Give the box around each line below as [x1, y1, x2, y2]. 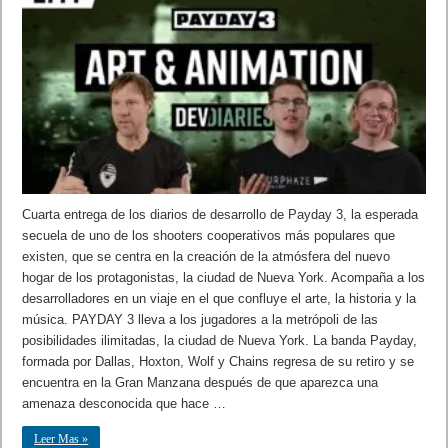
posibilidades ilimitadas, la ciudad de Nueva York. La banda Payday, [22, 333, 418, 349]
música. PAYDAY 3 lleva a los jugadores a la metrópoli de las [22, 312, 379, 328]
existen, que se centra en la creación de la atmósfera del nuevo [22, 249, 391, 265]
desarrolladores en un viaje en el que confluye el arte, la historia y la [22, 291, 417, 307]
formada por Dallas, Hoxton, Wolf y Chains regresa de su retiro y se [22, 354, 415, 370]
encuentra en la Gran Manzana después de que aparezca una [22, 375, 379, 391]
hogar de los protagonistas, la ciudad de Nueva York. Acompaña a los [22, 270, 426, 286]
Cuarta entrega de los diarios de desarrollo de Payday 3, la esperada [22, 207, 419, 223]
